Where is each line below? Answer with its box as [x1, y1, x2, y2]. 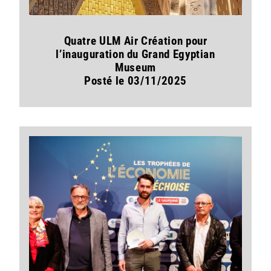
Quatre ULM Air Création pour [64, 34, 207, 48]
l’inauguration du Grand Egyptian [56, 48, 215, 61]
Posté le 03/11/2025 [83, 74, 188, 88]
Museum [115, 61, 156, 74]
